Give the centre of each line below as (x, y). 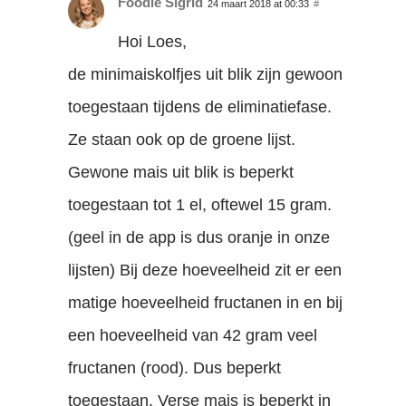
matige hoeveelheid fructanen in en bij (206, 302)
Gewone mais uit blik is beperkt (181, 172)
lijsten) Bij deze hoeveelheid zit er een (205, 270)
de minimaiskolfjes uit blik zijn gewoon (206, 74)
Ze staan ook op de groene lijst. (182, 139)
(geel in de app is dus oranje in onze (199, 237)
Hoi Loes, (153, 41)
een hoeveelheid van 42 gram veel (193, 335)
